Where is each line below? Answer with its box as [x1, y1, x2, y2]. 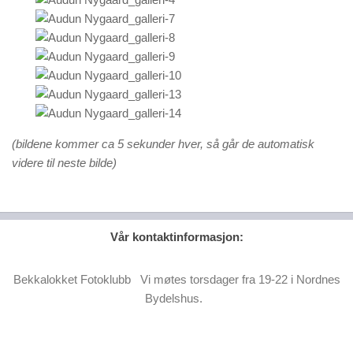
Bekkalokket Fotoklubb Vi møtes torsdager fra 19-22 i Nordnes [13, 273, 340, 286]
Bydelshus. [144, 292, 209, 305]
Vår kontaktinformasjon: [110, 230, 243, 243]
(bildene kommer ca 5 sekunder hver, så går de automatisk [12, 137, 314, 150]
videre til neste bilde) [12, 156, 117, 169]
